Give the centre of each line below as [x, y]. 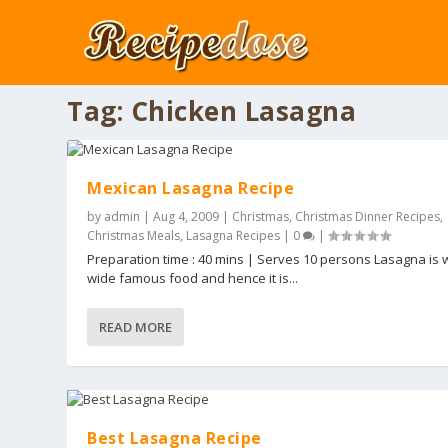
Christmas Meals [134, 236]
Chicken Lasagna [243, 111]
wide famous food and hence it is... [193, 278]
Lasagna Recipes [233, 236]
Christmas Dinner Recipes [368, 217]
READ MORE [136, 327]
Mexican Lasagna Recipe [191, 188]
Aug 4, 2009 [186, 217]
